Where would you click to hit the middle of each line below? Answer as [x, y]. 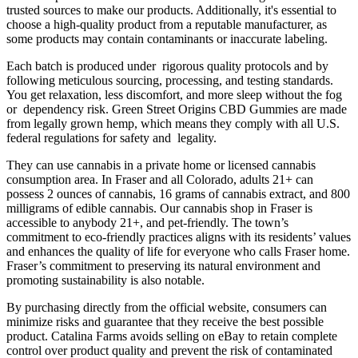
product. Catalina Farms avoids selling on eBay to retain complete [172, 336]
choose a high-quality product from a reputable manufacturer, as [167, 25]
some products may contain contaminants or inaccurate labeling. [167, 39]
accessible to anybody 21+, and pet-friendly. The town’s [147, 223]
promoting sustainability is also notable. [105, 280]
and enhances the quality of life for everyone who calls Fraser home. [178, 252]
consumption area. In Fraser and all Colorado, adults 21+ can [160, 180]
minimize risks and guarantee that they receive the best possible [165, 322]
